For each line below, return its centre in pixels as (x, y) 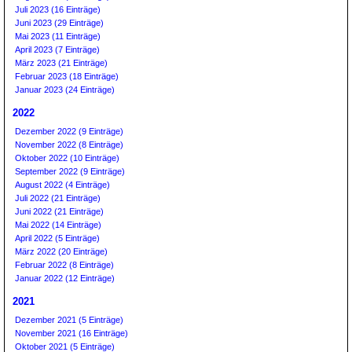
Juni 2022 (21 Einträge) (59, 211)
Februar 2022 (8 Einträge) (64, 265)
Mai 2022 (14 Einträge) (58, 225)
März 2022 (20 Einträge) (61, 251)
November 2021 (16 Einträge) (71, 333)
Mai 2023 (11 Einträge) (58, 36)
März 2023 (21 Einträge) (61, 63)
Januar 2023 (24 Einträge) (65, 90)
